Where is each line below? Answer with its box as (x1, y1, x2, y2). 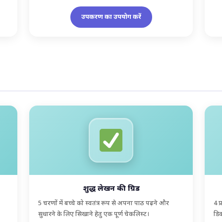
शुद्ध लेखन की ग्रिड (82, 184, 140, 194)
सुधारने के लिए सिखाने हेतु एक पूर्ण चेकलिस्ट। (38, 210, 150, 219)
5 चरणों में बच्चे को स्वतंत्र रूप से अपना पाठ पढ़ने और (38, 199, 169, 208)
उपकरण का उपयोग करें (81, 12, 141, 21)
